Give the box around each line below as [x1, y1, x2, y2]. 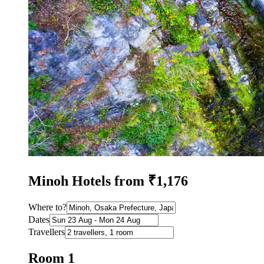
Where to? [28, 202, 67, 213]
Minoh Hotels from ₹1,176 [28, 173, 188, 189]
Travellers [28, 227, 65, 237]
